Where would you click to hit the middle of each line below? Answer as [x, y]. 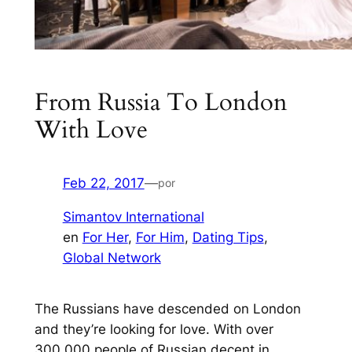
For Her [105, 237]
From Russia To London [161, 102]
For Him [160, 237]
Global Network [112, 257]
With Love [91, 130]
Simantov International [133, 216]
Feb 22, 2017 [103, 183]
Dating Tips [228, 237]
